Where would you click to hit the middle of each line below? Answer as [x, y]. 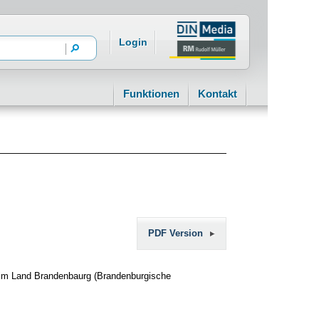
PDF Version [176, 233]
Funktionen [151, 94]
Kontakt [218, 94]
